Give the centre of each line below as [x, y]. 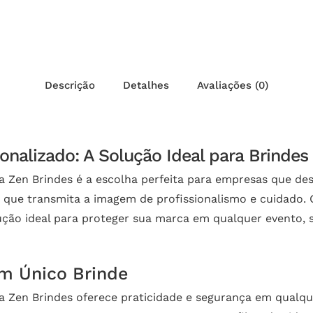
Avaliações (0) [233, 85]
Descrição [70, 85]
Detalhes [146, 85]
